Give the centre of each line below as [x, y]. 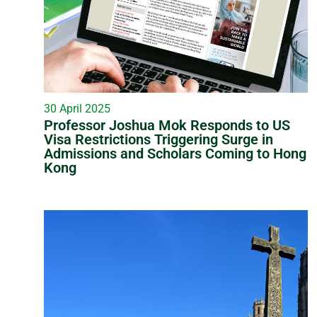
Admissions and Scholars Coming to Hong [175, 154]
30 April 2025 [77, 109]
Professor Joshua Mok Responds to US [167, 126]
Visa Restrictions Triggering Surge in [158, 140]
